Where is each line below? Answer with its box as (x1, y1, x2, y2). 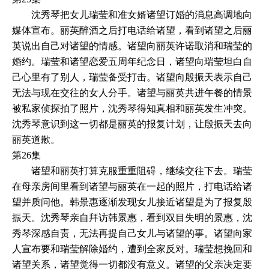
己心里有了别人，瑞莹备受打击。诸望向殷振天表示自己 (12, 71, 252, 82)
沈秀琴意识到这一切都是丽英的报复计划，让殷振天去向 (12, 118, 252, 129)
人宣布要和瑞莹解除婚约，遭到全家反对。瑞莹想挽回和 (12, 243, 252, 254)
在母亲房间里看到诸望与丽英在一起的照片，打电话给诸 (12, 181, 252, 192)
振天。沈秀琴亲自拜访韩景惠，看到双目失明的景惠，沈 (12, 212, 252, 223)
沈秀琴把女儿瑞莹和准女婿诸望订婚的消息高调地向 (12, 9, 252, 20)
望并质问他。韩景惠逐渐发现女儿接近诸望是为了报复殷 (12, 196, 252, 207)
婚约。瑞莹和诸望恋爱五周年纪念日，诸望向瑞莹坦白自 (12, 56, 252, 67)
